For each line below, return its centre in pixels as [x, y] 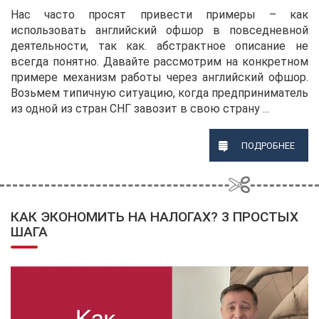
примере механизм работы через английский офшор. [159, 77]
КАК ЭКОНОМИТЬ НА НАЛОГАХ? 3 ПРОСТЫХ [155, 217]
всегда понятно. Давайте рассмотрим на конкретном [159, 61]
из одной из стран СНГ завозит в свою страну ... [140, 108]
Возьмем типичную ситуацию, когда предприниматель [159, 93]
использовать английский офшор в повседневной [159, 30]
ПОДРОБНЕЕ [268, 146]
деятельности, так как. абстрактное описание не [159, 46]
